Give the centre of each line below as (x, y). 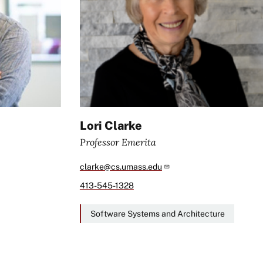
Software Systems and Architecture (157, 213)
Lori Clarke (111, 125)
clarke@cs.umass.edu (121, 166)
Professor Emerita (118, 142)
